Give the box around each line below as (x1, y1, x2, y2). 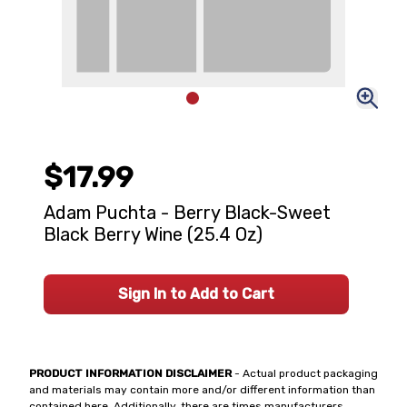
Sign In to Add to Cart (118, 285, 274, 303)
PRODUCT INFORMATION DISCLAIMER (29, 367, 232, 380)
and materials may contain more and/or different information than (29, 383, 375, 396)
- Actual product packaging (232, 367, 378, 380)
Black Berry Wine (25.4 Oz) (44, 223, 263, 245)
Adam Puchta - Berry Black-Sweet (44, 202, 331, 223)
